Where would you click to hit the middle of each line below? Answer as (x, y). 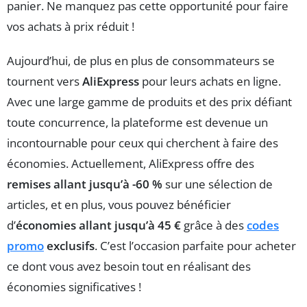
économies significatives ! (74, 287)
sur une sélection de (218, 184)
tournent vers (45, 81)
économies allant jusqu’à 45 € (98, 225)
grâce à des (214, 225)
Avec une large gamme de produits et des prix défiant (149, 102)
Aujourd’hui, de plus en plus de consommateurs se (141, 61)
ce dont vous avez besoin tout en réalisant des (129, 266)
